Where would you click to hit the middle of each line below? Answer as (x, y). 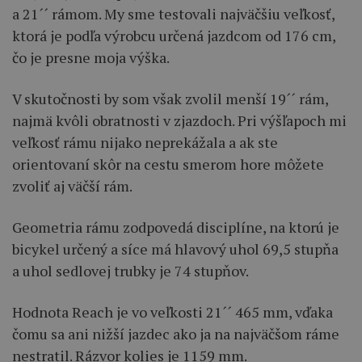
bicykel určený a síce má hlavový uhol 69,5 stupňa (175, 249)
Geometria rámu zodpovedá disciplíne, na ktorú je (176, 227)
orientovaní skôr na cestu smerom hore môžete (168, 164)
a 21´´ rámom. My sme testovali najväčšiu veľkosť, (173, 14)
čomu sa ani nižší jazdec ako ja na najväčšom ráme (176, 334)
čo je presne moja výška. (91, 58)
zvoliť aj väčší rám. (72, 186)
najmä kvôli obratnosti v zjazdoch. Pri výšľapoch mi (179, 121)
